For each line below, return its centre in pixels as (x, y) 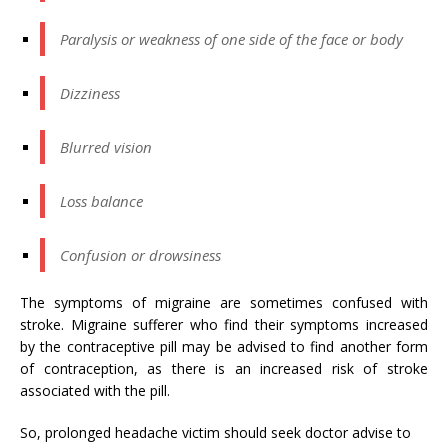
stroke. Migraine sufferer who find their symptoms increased (224, 324)
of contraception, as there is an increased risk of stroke (224, 368)
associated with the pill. (95, 390)
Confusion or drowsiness (140, 254)
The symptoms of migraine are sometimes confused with (224, 302)
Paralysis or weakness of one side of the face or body (231, 38)
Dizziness (90, 92)
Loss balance (101, 200)
